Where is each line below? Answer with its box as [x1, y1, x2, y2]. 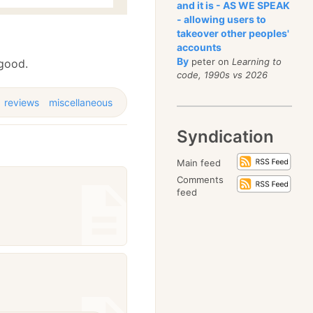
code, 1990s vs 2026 [177, 69, 268, 80]
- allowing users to [177, 13, 267, 25]
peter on [189, 56, 233, 67]
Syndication [177, 126, 275, 147]
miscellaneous [49, 96, 113, 108]
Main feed [177, 157, 221, 168]
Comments [177, 174, 224, 185]
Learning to [232, 56, 282, 67]
